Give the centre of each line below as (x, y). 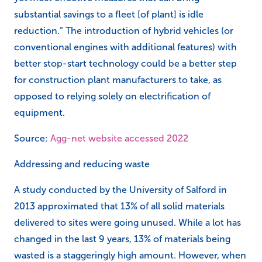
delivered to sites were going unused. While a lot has (127, 223)
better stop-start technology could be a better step (125, 64)
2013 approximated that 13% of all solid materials (119, 206)
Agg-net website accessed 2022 (119, 139)
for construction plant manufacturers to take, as (118, 80)
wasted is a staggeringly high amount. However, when (130, 256)
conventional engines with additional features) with (125, 47)
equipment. (39, 113)
